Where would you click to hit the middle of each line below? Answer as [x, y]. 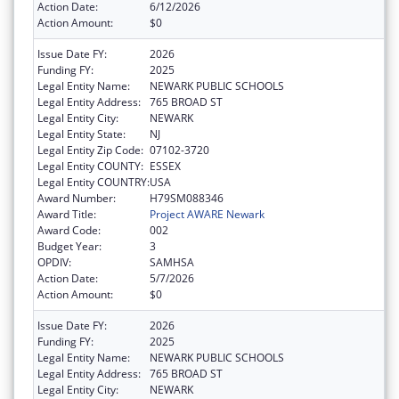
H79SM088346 [187, 198]
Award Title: [67, 214]
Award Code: [69, 230]
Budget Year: [69, 246]
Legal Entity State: [81, 134]
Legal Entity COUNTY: [90, 166]
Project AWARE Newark [207, 214]
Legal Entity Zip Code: [90, 150]
